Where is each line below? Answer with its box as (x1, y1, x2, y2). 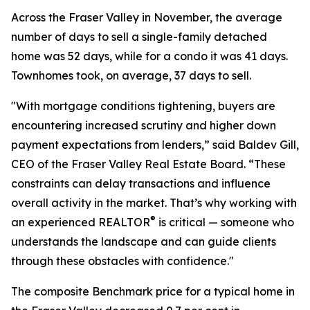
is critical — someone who (156, 215, 294, 229)
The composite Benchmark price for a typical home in (11, 284, 295, 298)
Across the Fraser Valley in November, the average (11, 10, 282, 24)
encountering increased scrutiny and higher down (11, 118, 276, 132)
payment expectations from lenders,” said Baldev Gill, (11, 138, 299, 152)
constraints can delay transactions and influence (11, 176, 271, 190)
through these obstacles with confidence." (11, 254, 234, 268)
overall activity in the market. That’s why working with (11, 196, 297, 210)
